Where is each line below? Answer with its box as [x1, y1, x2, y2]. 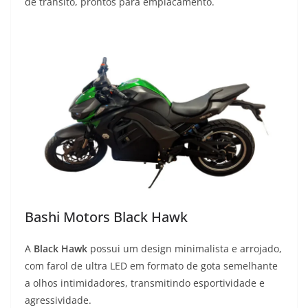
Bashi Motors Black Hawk [25, 208, 188, 227]
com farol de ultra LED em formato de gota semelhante [25, 259, 278, 273]
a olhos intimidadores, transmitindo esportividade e [25, 276, 265, 290]
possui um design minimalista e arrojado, [87, 242, 282, 256]
